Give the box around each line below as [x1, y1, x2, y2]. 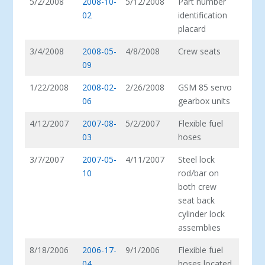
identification [178, 9, 228, 21]
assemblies [178, 221, 221, 233]
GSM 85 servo [178, 81, 232, 93]
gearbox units [178, 95, 231, 106]
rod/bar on [178, 167, 219, 179]
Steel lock [178, 153, 215, 165]
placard [178, 22, 206, 34]
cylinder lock [178, 208, 225, 219]
